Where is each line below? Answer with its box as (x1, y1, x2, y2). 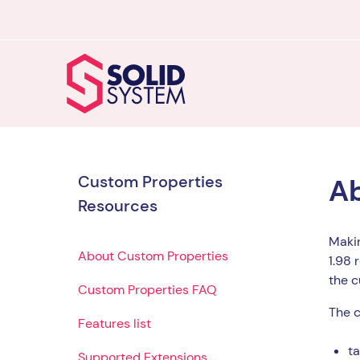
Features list (78, 314, 151, 332)
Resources (78, 194, 157, 216)
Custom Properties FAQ (78, 280, 217, 298)
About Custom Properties (78, 247, 228, 264)
